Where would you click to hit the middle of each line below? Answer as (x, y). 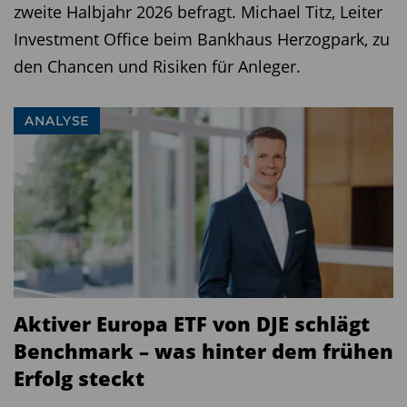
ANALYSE (57, 121)
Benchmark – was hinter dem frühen (203, 351)
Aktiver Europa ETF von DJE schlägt (192, 324)
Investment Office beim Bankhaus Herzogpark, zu (202, 40)
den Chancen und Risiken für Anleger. (157, 67)
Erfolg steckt (79, 378)
